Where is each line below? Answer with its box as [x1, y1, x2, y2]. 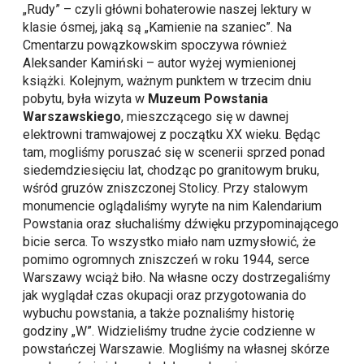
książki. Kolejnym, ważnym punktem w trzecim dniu [23, 73, 312, 89]
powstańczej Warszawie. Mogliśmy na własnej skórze [23, 341, 331, 357]
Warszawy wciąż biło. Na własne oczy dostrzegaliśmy [23, 270, 331, 286]
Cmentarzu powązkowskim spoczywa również [23, 37, 288, 54]
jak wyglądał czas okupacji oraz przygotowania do [23, 288, 307, 304]
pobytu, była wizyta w [23, 91, 149, 107]
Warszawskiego [23, 109, 122, 125]
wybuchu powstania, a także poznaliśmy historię [23, 305, 295, 322]
